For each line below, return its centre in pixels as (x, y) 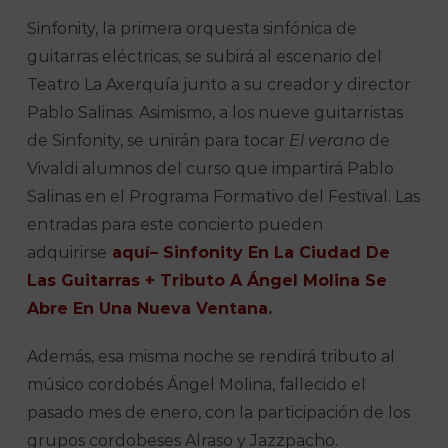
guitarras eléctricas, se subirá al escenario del (205, 57)
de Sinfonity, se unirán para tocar (158, 141)
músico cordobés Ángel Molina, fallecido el (197, 385)
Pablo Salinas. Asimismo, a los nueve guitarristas (215, 113)
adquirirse (67, 253)
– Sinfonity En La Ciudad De (270, 253)
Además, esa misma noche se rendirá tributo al (211, 357)
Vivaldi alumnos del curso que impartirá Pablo (211, 169)
